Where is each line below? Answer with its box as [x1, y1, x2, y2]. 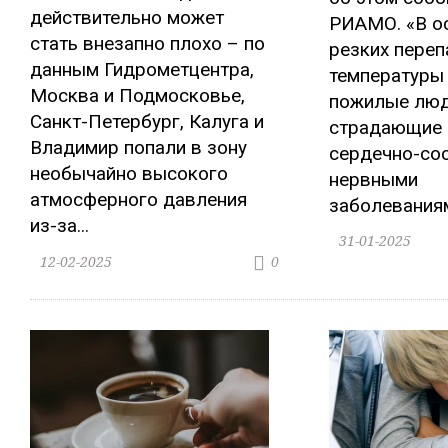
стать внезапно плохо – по [30, 32, 265, 56]
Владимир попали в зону [30, 136, 247, 160]
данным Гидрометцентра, [30, 58, 254, 82]
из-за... [30, 214, 89, 238]
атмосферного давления [30, 188, 247, 212]
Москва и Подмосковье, [30, 84, 245, 108]
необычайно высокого [30, 162, 228, 186]
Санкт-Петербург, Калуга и [30, 110, 264, 134]
